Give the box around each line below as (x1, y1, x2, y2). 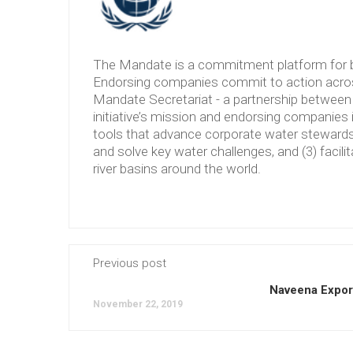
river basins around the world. (93, 160, 261, 176)
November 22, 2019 (93, 298, 183, 310)
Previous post (93, 255, 166, 270)
